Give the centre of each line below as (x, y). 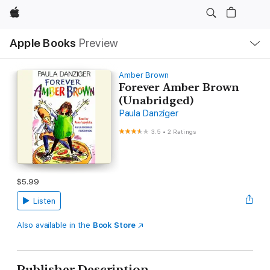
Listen (44, 201)
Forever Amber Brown (179, 87)
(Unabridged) (156, 100)
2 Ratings (182, 131)
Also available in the (55, 225)
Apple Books (43, 43)
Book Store (114, 225)
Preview (99, 43)
